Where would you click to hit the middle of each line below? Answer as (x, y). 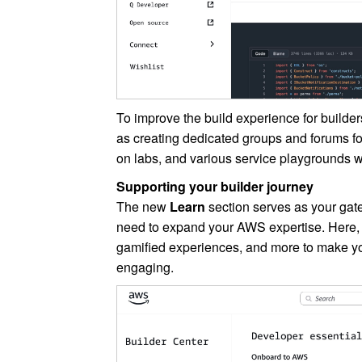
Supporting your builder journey (215, 186)
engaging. (145, 267)
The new (143, 206)
